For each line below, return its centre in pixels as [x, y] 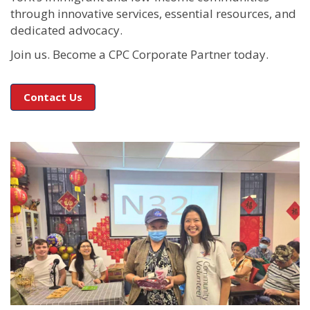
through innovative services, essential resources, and [153, 13]
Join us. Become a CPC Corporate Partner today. [139, 54]
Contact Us [53, 97]
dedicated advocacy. [66, 30]
